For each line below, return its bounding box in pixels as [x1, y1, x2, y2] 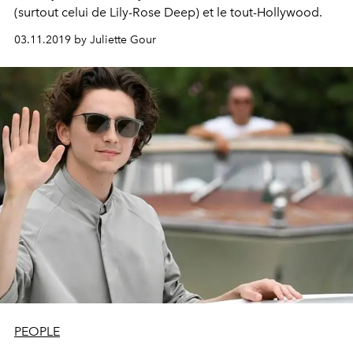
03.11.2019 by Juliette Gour [14, 32, 156, 46]
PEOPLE [14, 323, 60, 339]
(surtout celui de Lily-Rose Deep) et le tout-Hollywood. [14, 4, 322, 20]
